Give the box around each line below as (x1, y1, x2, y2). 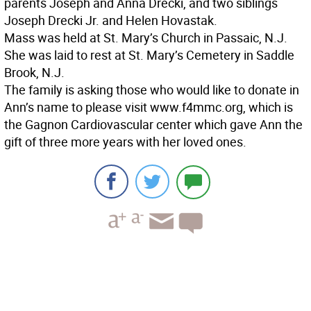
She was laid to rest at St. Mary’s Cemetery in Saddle (4, 47, 294, 63)
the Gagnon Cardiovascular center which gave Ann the (4, 116, 303, 133)
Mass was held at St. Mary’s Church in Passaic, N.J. (4, 29, 287, 46)
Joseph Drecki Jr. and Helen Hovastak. (4, 12, 217, 28)
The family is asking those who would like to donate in (4, 81, 299, 98)
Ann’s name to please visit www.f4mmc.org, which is (4, 99, 293, 115)
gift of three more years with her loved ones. (4, 133, 246, 150)
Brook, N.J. (4, 64, 65, 81)
